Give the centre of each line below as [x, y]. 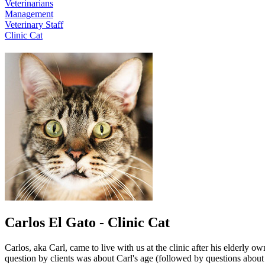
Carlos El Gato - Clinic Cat [87, 223]
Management [29, 14]
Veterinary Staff [34, 25]
